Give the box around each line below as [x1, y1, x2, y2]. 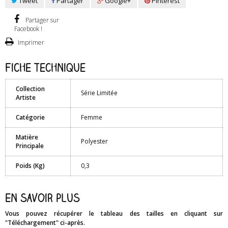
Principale [16, 141, 44, 151]
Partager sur [25, 16, 59, 25]
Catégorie [16, 113, 45, 122]
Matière [16, 133, 38, 142]
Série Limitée [81, 89, 118, 98]
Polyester [81, 137, 108, 146]
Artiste [16, 93, 36, 102]
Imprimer [16, 38, 44, 47]
